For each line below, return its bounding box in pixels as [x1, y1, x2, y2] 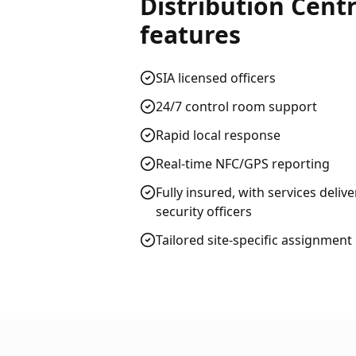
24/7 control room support [156, 98, 317, 115]
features [140, 18, 241, 51]
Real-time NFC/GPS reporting [156, 155, 330, 172]
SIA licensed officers [156, 69, 276, 87]
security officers [156, 203, 252, 220]
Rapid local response [156, 126, 281, 144]
